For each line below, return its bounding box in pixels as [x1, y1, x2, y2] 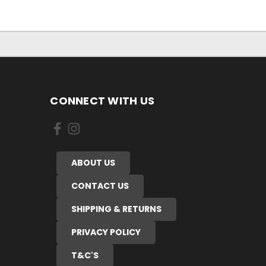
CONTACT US [71, 179, 129, 192]
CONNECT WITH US [50, 93, 154, 108]
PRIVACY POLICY [71, 226, 141, 238]
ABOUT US [71, 156, 115, 169]
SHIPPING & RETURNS [71, 202, 161, 215]
